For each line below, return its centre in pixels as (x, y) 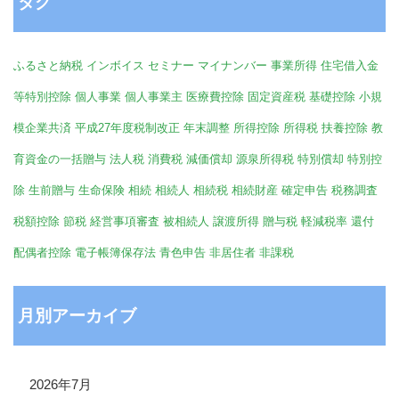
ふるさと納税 (48, 65)
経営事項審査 (125, 221)
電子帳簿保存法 (115, 252)
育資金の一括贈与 (60, 159)
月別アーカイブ (77, 315)
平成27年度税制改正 (127, 127)
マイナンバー (232, 65)
